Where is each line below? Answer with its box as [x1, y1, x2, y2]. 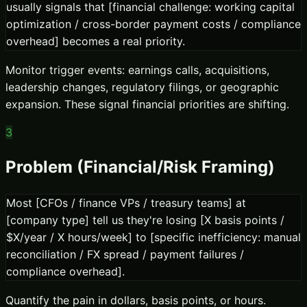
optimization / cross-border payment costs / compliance [6, 16, 301, 31]
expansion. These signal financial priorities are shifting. [5, 97, 289, 111]
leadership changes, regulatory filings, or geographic [5, 79, 279, 94]
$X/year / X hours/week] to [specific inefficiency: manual [6, 230, 301, 245]
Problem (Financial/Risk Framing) [5, 157, 275, 177]
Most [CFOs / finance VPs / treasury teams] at [6, 196, 246, 210]
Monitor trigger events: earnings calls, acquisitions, [5, 62, 269, 77]
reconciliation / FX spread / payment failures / [6, 247, 244, 262]
